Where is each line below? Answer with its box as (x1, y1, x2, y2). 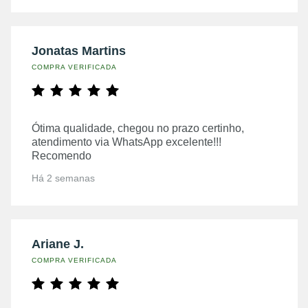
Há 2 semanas (32, 173, 95, 184)
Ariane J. (32, 237, 84, 251)
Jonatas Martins (32, 44, 126, 58)
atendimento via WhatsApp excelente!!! (32, 136, 221, 148)
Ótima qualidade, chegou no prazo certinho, (32, 122, 244, 134)
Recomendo (32, 150, 91, 162)
